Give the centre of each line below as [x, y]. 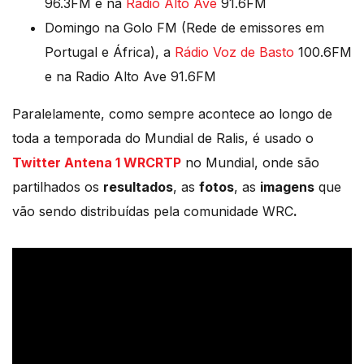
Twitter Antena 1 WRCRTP [97, 163]
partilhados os [58, 187]
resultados [138, 187]
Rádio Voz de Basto [236, 52]
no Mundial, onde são [250, 163]
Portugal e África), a [110, 52]
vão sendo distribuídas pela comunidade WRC [153, 212]
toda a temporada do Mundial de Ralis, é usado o [163, 139]
